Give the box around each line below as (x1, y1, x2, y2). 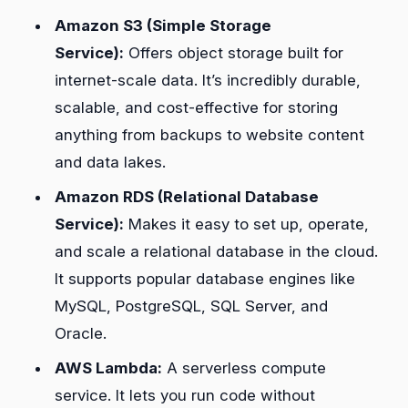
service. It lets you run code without (55, 386, 315, 405)
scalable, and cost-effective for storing (55, 98, 338, 117)
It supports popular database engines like (55, 270, 355, 289)
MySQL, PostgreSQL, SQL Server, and (55, 297, 328, 316)
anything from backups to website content (55, 126, 364, 145)
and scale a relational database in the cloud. (55, 242, 378, 261)
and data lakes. (55, 153, 166, 172)
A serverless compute (162, 359, 326, 378)
